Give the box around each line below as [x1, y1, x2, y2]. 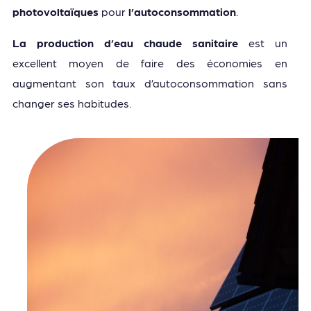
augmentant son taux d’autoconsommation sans [12, 76, 287, 90]
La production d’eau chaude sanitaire [12, 35, 238, 49]
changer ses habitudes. [12, 96, 134, 110]
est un [237, 35, 287, 49]
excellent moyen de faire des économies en [12, 56, 287, 69]
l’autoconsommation [128, 4, 236, 18]
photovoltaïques [12, 4, 99, 18]
